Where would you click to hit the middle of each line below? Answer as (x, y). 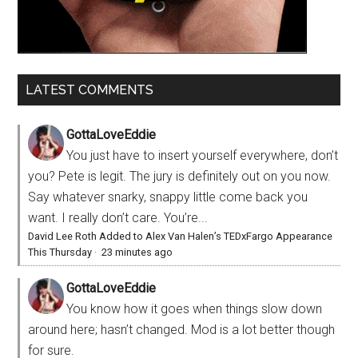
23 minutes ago (137, 252)
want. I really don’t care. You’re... (118, 217)
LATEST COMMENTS (90, 89)
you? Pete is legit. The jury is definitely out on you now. (180, 176)
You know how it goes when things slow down (195, 308)
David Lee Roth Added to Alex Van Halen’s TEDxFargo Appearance (181, 236)
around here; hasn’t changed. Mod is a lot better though (182, 329)
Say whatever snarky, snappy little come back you (168, 197)
